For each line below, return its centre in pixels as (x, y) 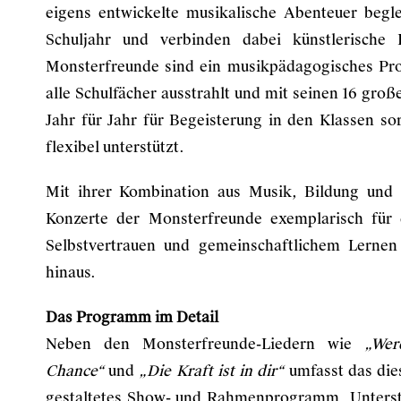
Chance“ (77, 371)
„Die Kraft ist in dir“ (212, 371)
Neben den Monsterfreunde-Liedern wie (205, 344)
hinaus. (71, 273)
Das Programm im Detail (132, 317)
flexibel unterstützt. (115, 147)
